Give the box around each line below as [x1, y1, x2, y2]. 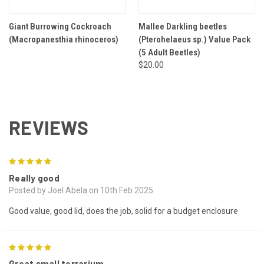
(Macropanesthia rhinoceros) [9, 34, 118, 45]
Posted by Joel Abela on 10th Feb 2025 [9, 185, 153, 195]
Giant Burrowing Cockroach [9, 21, 111, 32]
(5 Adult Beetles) [138, 47, 200, 58]
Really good [9, 172, 60, 183]
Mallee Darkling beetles [138, 21, 227, 32]
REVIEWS [9, 115, 88, 138]
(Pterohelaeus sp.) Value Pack [138, 34, 250, 45]
